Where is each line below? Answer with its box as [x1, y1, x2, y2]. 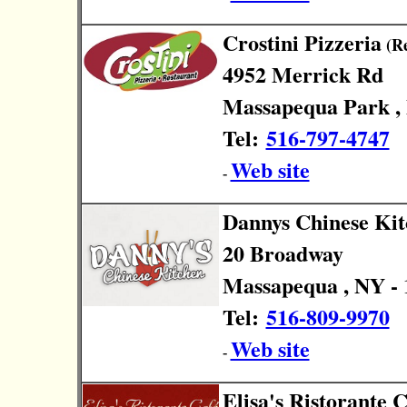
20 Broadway [222, 237, 343, 269]
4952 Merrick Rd [222, 58, 383, 90]
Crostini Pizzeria [222, 26, 382, 58]
